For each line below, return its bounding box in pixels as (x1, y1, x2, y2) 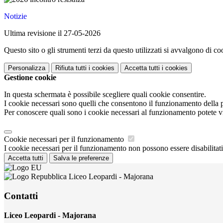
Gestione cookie (4, 73, 56, 82)
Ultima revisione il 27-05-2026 (4, 29, 101, 38)
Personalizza (8, 64, 45, 72)
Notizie (4, 12, 27, 21)
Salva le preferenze (53, 154, 109, 162)
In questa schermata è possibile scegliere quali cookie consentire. (4, 90, 206, 99)
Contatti (4, 190, 38, 201)
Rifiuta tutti (55, 64, 87, 72)
